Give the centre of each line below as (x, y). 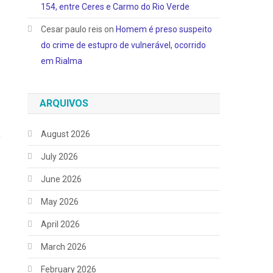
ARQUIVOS (64, 104)
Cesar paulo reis (72, 30)
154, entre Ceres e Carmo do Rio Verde (115, 7)
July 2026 (60, 157)
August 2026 (66, 134)
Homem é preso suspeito (164, 30)
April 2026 (61, 225)
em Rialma (62, 61)
